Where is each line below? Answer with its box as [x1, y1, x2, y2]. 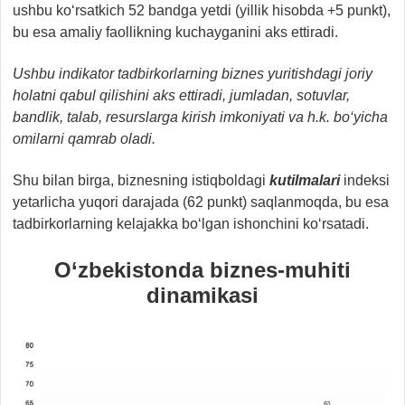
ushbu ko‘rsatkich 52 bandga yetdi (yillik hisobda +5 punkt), [13, 3, 391, 19]
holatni [13, 88, 60, 104]
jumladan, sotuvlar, [226, 88, 350, 104]
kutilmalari [269, 173, 340, 189]
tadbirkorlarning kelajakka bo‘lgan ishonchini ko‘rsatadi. [13, 216, 369, 232]
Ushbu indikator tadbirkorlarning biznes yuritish [13, 66, 314, 82]
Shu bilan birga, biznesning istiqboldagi [13, 173, 269, 189]
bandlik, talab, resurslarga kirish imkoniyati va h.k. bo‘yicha [13, 109, 388, 126]
